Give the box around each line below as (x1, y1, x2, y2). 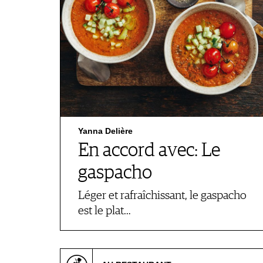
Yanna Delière (78, 126, 133, 136)
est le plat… (78, 205, 131, 217)
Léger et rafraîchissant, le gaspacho (78, 190, 247, 202)
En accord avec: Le (78, 141, 220, 160)
